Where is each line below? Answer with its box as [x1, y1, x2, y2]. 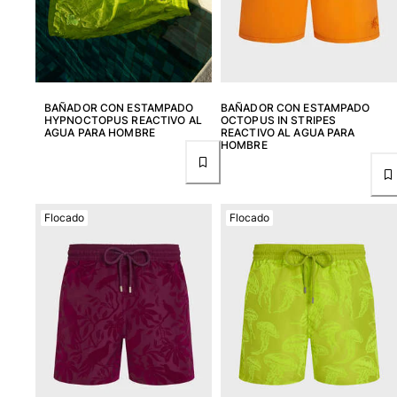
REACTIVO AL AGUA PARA [221, 126, 355, 140]
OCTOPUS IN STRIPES [221, 113, 337, 128]
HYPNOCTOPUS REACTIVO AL [44, 113, 202, 128]
